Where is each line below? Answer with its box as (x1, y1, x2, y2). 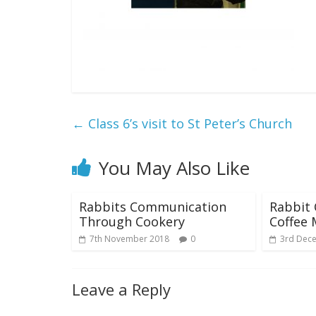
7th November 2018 (90, 232, 169, 245)
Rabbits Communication (79, 197, 226, 215)
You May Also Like (99, 154, 250, 181)
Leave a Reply (72, 278, 171, 300)
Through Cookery (79, 212, 185, 230)
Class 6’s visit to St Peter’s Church (85, 114, 292, 132)
